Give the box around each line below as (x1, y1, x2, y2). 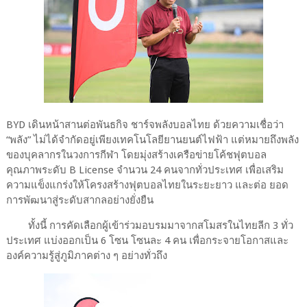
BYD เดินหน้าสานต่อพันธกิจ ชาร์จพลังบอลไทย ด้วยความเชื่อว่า (5, 118, 284, 131)
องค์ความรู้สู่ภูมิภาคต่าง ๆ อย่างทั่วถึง (5, 249, 167, 262)
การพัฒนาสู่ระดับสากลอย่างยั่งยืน (5, 193, 153, 206)
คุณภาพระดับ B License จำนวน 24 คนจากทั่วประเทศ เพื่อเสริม (5, 163, 284, 176)
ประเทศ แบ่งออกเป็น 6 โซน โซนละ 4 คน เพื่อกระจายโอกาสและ (5, 234, 288, 247)
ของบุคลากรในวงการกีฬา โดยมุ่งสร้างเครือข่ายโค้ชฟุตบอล (5, 148, 267, 161)
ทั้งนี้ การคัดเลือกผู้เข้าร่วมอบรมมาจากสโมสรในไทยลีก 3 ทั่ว (27, 219, 293, 232)
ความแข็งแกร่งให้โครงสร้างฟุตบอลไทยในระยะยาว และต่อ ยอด (5, 178, 288, 191)
